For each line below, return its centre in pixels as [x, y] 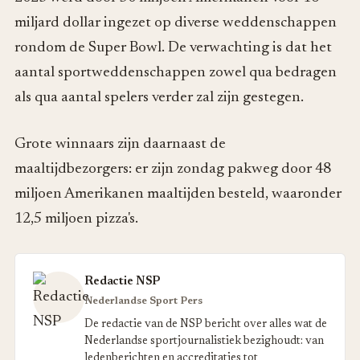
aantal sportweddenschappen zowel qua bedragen [176, 73]
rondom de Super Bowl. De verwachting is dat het [173, 48]
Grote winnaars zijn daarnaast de [120, 144]
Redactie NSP [123, 281]
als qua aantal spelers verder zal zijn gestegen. [159, 98]
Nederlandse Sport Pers [143, 301]
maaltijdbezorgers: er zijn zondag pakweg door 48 [173, 169]
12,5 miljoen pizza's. [76, 219]
